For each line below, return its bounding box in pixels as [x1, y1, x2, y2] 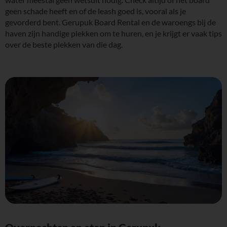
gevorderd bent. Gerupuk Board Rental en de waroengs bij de [5, 17, 216, 27]
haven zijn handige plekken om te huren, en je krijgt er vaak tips [5, 28, 222, 38]
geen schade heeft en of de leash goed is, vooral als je [5, 6, 186, 16]
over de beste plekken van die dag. [5, 39, 123, 49]
